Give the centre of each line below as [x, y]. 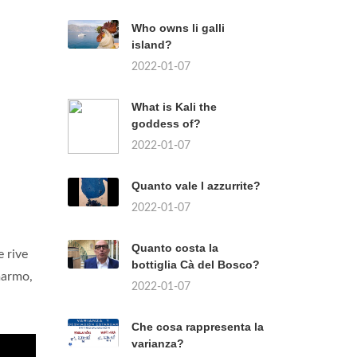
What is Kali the [174, 107]
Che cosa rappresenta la [198, 327]
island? [152, 45]
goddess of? [166, 124]
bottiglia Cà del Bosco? [196, 265]
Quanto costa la [175, 248]
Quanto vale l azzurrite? [196, 186]
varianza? [158, 343]
